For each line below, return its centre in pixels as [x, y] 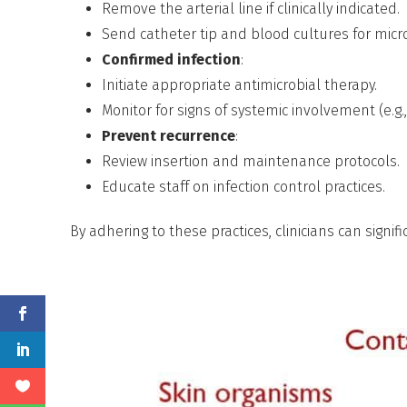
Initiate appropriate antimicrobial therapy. [240, 84]
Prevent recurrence [169, 135]
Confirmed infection [172, 59]
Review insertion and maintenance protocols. [251, 161]
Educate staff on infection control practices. [244, 186]
